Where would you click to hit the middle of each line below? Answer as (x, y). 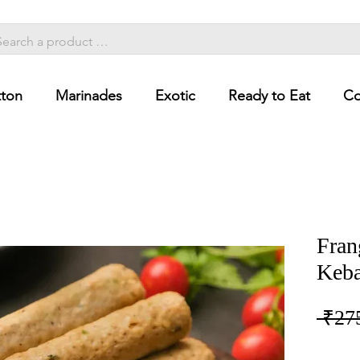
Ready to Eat (269, 95)
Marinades (89, 95)
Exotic (175, 95)
